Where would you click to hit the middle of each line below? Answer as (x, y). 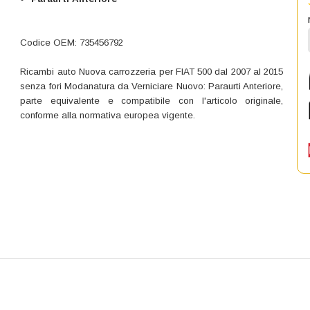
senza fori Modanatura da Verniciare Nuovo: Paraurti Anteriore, (152, 86)
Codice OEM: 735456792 (72, 42)
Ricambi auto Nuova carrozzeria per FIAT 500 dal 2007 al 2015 (152, 71)
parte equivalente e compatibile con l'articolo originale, (152, 100)
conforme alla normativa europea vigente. (108, 115)
